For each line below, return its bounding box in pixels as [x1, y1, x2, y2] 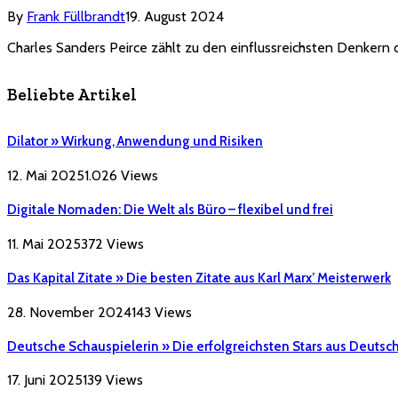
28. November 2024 [7, 303, 131, 321]
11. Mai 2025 [7, 235, 81, 252]
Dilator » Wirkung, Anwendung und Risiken [7, 132, 263, 149]
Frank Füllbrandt [27, 8, 125, 26]
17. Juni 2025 [7, 371, 83, 389]
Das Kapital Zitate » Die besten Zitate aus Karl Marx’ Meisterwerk [7, 269, 391, 286]
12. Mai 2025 [7, 166, 84, 184]
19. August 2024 [125, 8, 224, 26]
